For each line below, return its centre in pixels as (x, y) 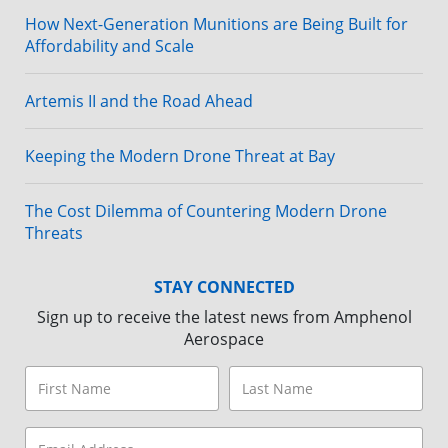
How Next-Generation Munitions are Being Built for (216, 24)
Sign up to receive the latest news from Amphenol (224, 317)
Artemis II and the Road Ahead (139, 101)
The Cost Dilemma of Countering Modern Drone (206, 211)
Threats (54, 233)
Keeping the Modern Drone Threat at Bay (180, 156)
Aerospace (224, 339)
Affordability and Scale (109, 46)
